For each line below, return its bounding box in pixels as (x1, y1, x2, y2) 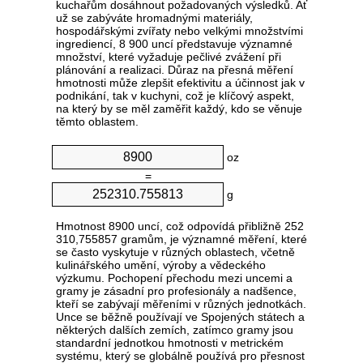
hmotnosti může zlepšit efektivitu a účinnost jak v (56, 76, 305, 90)
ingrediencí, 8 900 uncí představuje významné (56, 37, 293, 51)
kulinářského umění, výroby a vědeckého (56, 258, 266, 272)
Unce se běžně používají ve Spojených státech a (56, 310, 305, 324)
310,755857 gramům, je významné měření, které (56, 233, 307, 246)
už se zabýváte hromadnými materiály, (56, 11, 253, 25)
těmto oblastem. (56, 115, 139, 129)
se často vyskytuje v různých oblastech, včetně (56, 246, 295, 259)
